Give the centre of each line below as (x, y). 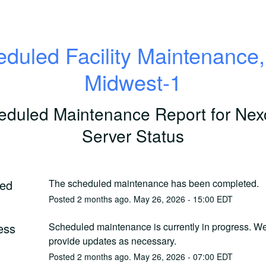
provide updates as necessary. (112, 240)
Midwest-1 (133, 82)
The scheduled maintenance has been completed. (153, 183)
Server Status (133, 135)
